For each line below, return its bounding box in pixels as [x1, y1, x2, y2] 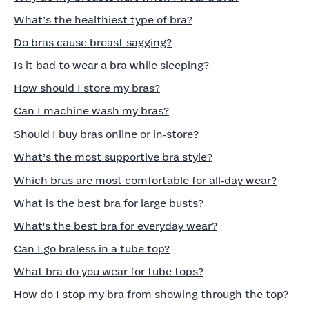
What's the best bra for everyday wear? [14, 221, 217, 232]
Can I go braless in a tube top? [14, 244, 170, 255]
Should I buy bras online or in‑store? [14, 130, 199, 140]
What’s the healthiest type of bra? [14, 15, 192, 26]
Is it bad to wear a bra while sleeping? [14, 61, 209, 71]
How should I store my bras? [14, 83, 160, 94]
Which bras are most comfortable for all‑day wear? [14, 176, 277, 186]
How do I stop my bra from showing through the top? [14, 290, 288, 300]
